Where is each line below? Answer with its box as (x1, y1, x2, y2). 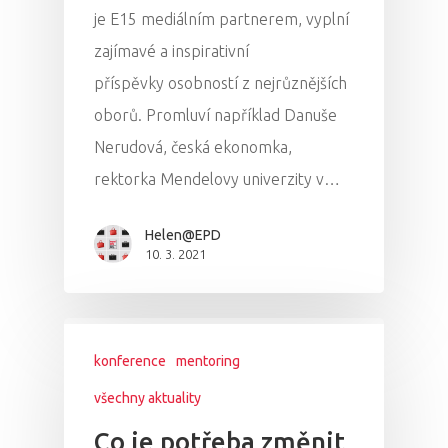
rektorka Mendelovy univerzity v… (94, 170, 340, 189)
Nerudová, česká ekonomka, (94, 138, 292, 157)
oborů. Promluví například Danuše (94, 106, 337, 125)
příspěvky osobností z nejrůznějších (94, 74, 347, 93)
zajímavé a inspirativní (94, 42, 249, 61)
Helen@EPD (145, 227, 221, 244)
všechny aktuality (94, 390, 201, 407)
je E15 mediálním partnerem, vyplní (94, 10, 349, 29)
